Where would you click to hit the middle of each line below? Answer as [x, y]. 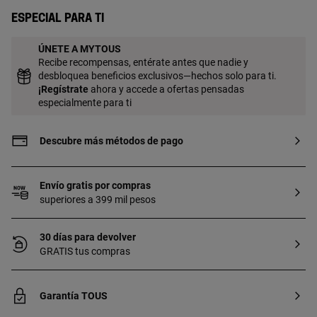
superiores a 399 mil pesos [98, 200]
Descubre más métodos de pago [111, 141]
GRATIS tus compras [85, 251]
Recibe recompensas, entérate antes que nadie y [143, 62]
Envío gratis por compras [95, 185]
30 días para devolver [88, 237]
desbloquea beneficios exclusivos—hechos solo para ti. [157, 76]
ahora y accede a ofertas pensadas [166, 89]
